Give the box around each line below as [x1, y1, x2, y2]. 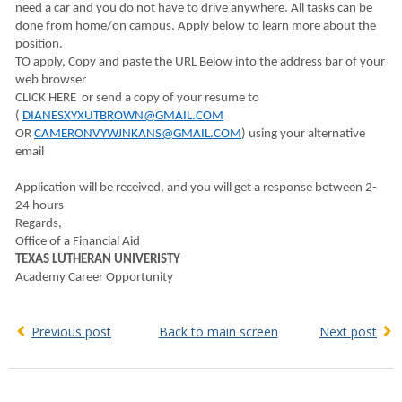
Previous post [31, 323, 111, 340]
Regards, [15, 217, 62, 231]
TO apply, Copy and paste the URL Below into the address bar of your [15, 56, 385, 69]
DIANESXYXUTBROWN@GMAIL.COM [22, 109, 223, 123]
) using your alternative [241, 127, 365, 141]
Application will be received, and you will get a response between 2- [15, 181, 377, 195]
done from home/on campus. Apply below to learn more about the [15, 20, 376, 33]
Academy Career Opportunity [15, 271, 173, 284]
